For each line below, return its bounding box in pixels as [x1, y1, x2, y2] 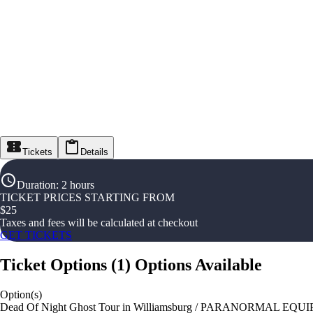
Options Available [135, 256, 262, 275]
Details [80, 147, 108, 158]
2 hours [61, 179, 94, 191]
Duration [17, 179, 56, 191]
